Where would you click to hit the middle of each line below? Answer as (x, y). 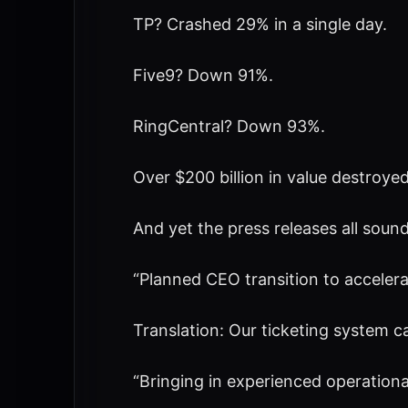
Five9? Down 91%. (203, 75)
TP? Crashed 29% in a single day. (260, 24)
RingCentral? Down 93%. (229, 126)
